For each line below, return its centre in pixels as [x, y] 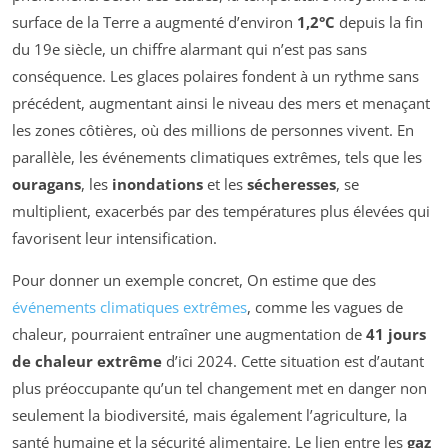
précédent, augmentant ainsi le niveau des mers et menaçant [221, 103]
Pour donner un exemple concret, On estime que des [194, 280]
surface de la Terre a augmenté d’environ [154, 22]
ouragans [46, 184]
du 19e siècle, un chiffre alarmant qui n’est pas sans [189, 49]
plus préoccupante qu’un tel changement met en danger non [219, 388]
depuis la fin [379, 22]
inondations [157, 184]
